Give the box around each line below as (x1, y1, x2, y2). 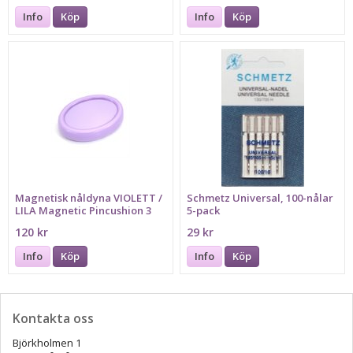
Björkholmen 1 (13, 335, 84, 350)
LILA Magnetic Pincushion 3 (15, 203, 152, 218)
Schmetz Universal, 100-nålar (187, 191, 334, 206)
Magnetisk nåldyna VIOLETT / (15, 191, 163, 206)
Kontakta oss (13, 309, 94, 327)
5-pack (187, 203, 221, 218)
